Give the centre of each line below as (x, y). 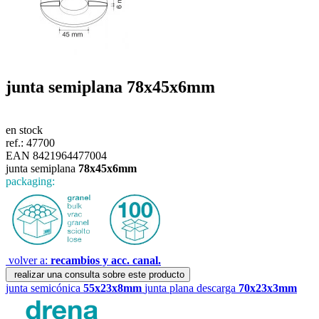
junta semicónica (45, 288)
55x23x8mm (113, 288)
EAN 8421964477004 (56, 155)
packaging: (30, 181)
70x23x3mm (268, 288)
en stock (24, 130)
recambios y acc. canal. (106, 260)
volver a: (30, 260)
